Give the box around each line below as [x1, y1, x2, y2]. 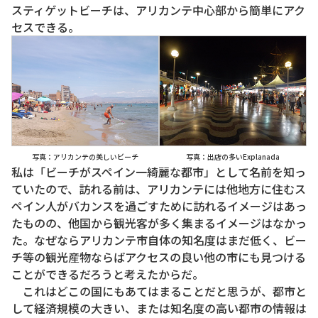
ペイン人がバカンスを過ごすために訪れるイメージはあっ [11, 197, 307, 215]
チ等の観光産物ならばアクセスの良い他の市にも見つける [11, 248, 306, 266]
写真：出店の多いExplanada [186, 151, 280, 163]
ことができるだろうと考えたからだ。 [11, 265, 204, 283]
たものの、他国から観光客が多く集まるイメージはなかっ [11, 214, 307, 232]
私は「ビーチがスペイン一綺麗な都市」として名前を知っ [11, 163, 306, 181]
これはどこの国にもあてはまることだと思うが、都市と [11, 283, 307, 300]
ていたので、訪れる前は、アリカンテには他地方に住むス [11, 180, 306, 198]
